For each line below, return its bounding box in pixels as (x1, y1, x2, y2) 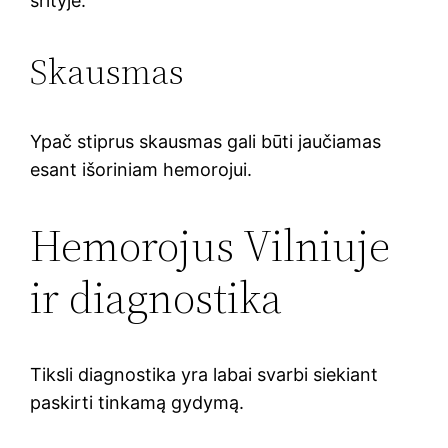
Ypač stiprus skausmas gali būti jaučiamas (30, 130, 382, 152)
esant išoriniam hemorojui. (30, 158, 253, 180)
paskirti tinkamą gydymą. (30, 391, 245, 413)
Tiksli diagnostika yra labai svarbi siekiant (30, 363, 379, 385)
